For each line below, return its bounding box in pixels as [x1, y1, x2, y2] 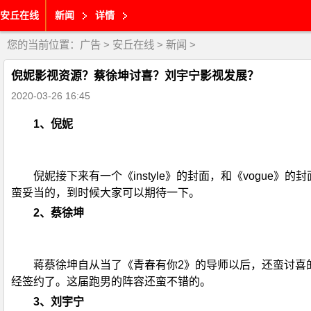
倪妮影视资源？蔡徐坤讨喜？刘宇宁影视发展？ [11, 69, 259, 83]
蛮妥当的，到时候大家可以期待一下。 [11, 187, 200, 199]
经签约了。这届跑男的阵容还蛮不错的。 [11, 276, 211, 287]
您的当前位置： [7, 39, 80, 51]
